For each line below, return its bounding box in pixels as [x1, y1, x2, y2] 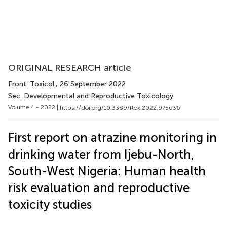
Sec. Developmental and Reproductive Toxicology [8, 92, 173, 100]
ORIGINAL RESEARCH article [8, 62, 131, 73]
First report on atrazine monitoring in [8, 130, 217, 145]
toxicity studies [8, 197, 92, 212]
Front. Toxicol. [8, 80, 56, 88]
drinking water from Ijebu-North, [8, 146, 194, 162]
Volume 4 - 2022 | [8, 104, 60, 111]
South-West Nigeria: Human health [8, 163, 206, 178]
